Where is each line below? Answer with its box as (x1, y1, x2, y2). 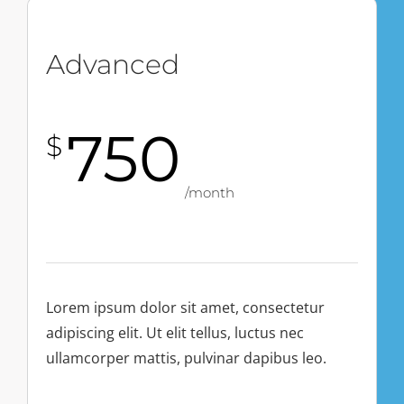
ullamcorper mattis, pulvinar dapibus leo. (46, 347, 326, 368)
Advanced (46, 47, 179, 81)
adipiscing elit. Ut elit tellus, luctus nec (46, 322, 304, 343)
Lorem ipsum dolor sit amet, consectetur (46, 297, 325, 317)
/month (185, 183, 234, 201)
